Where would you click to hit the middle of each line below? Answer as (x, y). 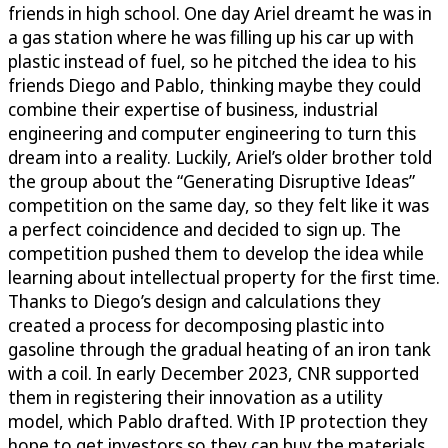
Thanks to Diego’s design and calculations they (194, 300)
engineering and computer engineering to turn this (212, 132)
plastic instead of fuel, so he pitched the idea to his (212, 60)
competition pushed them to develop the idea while (216, 252)
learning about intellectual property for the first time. (224, 276)
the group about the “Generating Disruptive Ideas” (211, 180)
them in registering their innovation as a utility (195, 396)
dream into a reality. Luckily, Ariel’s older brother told (220, 156)
